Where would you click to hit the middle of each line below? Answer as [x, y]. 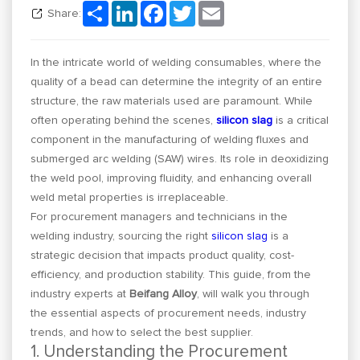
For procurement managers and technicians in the [160, 217]
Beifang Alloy [164, 294]
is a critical [303, 120]
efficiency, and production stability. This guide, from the [171, 274]
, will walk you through [254, 294]
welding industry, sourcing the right [121, 236]
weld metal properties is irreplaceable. [130, 197]
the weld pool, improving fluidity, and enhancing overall [172, 178]
